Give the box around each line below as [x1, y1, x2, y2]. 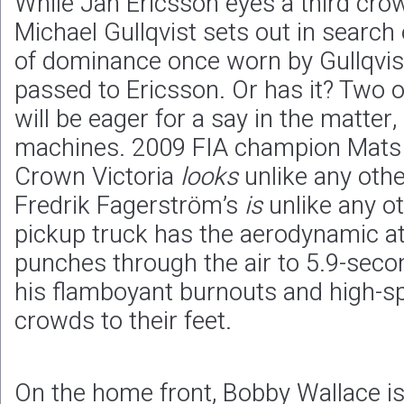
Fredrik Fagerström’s [14, 188, 244, 225]
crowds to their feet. [14, 303, 232, 340]
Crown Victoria [14, 159, 180, 196]
